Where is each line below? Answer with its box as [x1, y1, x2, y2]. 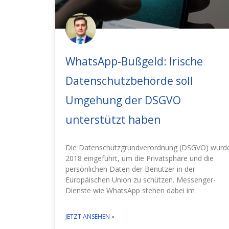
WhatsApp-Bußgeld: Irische [65, 54, 203, 69]
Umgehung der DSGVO [65, 93, 181, 108]
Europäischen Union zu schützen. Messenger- [65, 175, 216, 185]
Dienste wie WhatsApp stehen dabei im [65, 186, 195, 196]
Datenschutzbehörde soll [65, 74, 193, 88]
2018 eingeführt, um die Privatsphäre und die [65, 153, 214, 164]
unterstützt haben [65, 112, 161, 127]
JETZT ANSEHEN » [65, 212, 114, 221]
